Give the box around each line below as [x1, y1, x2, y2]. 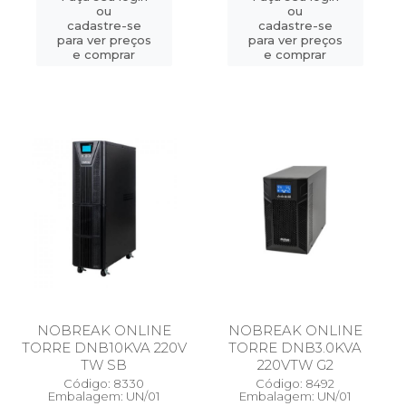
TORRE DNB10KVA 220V [21, 339, 187, 356]
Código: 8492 [256, 376, 334, 391]
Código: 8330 [63, 376, 144, 391]
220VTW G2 [256, 356, 333, 373]
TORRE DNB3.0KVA [228, 339, 362, 356]
